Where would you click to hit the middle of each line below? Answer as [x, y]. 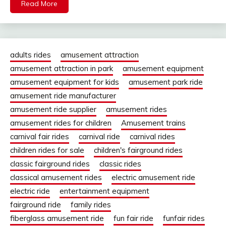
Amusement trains [153, 123]
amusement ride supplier [53, 109]
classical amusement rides [56, 178]
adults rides [31, 55]
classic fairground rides [50, 164]
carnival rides [152, 137]
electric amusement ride [153, 178]
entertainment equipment [104, 191]
